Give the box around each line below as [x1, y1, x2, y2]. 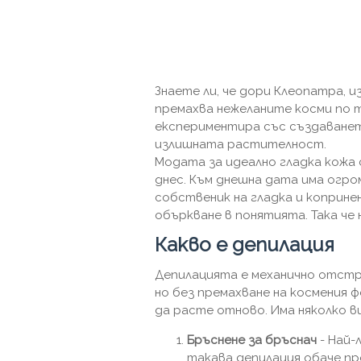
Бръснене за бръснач [187, 333, 317, 347]
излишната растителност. [155, 137, 326, 151]
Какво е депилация [155, 233, 334, 256]
